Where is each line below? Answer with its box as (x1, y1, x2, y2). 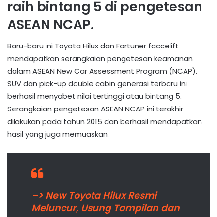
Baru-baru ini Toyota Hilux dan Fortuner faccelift (7, 41, 179, 51)
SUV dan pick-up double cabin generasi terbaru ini (7, 78, 187, 89)
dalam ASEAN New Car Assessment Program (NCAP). (7, 66, 197, 77)
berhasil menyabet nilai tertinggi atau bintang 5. (7, 91, 182, 102)
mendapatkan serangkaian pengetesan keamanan (7, 53, 193, 64)
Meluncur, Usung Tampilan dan (31, 201, 180, 215)
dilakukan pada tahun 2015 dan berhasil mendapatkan (7, 116, 202, 127)
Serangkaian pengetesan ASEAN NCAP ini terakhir (7, 104, 183, 114)
